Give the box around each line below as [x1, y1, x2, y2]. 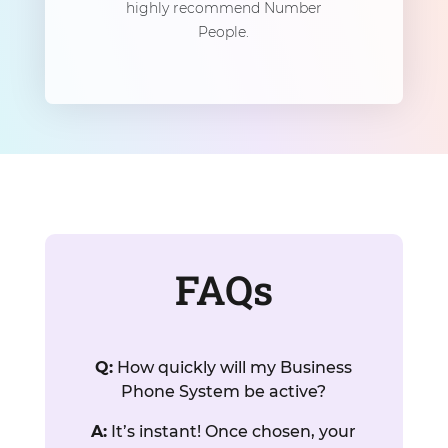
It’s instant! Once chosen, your [107, 421, 357, 441]
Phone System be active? [121, 381, 327, 401]
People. [198, 22, 250, 41]
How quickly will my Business [113, 357, 353, 377]
